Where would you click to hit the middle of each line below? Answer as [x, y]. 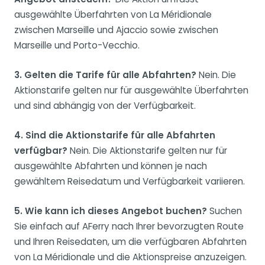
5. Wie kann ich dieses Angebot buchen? [111, 211]
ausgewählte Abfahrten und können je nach [111, 166]
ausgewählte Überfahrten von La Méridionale [113, 14]
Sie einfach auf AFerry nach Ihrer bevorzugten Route [129, 226]
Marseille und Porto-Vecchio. [77, 45]
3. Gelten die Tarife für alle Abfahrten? [105, 75]
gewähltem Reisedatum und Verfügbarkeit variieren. [130, 181]
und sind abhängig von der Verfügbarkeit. [105, 105]
